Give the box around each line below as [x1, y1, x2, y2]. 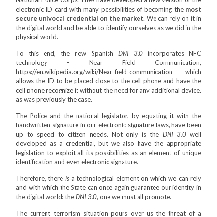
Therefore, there [16, 174, 65, 182]
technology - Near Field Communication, [16, 59, 201, 66]
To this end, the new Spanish [16, 49, 118, 57]
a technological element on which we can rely [69, 174, 201, 182]
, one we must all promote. [97, 193, 171, 201]
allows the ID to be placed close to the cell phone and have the [16, 77, 201, 85]
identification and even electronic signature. [16, 158, 138, 166]
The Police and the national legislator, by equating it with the [16, 112, 201, 120]
